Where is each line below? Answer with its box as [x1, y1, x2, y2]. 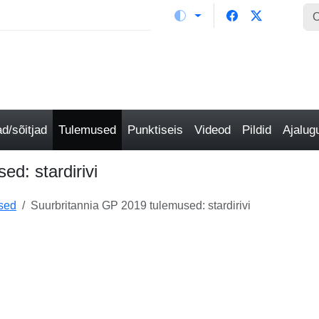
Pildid [242, 123, 271, 137]
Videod [194, 123, 231, 137]
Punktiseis [127, 123, 183, 137]
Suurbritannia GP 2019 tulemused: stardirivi [31, 199, 251, 211]
